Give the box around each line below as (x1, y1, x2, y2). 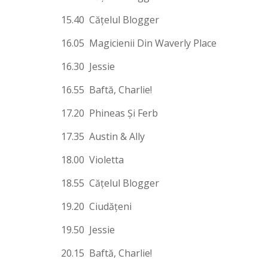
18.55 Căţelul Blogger (61, 176, 159, 190)
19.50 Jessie (61, 223, 115, 236)
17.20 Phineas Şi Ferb (61, 106, 158, 120)
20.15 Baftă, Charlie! (61, 246, 152, 260)
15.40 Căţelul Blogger (61, 13, 159, 26)
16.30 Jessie (61, 59, 115, 73)
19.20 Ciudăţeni (61, 199, 132, 213)
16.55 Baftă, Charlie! (61, 83, 152, 96)
